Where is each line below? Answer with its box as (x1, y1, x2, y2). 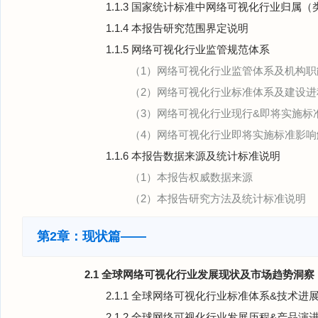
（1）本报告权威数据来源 (130, 171, 253, 183)
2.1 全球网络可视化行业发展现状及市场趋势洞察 (84, 268, 314, 280)
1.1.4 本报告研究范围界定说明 (106, 22, 248, 34)
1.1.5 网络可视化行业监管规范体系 (106, 43, 270, 55)
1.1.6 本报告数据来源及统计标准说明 (106, 150, 280, 162)
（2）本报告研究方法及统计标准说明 (130, 192, 306, 204)
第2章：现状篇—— (37, 229, 146, 243)
